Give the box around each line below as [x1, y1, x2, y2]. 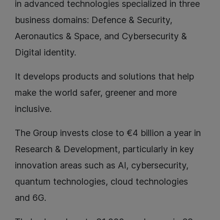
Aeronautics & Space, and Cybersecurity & [15, 31, 187, 42]
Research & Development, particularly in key [15, 144, 194, 155]
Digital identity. [15, 47, 76, 58]
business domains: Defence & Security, [15, 15, 172, 26]
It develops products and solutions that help [15, 71, 194, 82]
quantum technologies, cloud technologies [15, 176, 188, 187]
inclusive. [15, 104, 52, 114]
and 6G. [15, 192, 46, 203]
